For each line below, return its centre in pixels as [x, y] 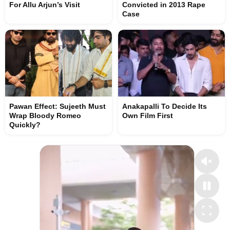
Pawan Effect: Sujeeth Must [57, 106]
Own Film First [148, 116]
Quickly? [25, 125]
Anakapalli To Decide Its [165, 106]
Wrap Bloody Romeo [45, 116]
